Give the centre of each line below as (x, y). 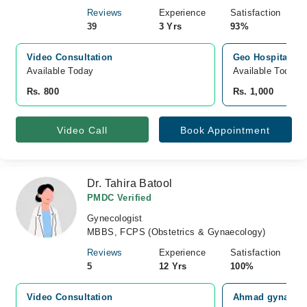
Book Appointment (225, 130)
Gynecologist (115, 218)
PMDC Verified (120, 198)
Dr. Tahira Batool (130, 183)
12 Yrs (173, 266)
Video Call (82, 130)
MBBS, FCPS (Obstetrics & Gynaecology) (176, 232)
